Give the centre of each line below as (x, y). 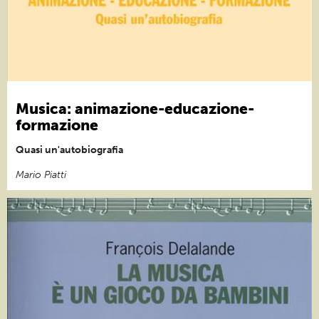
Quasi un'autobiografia (69, 150)
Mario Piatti (41, 174)
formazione (57, 125)
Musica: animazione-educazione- (135, 108)
